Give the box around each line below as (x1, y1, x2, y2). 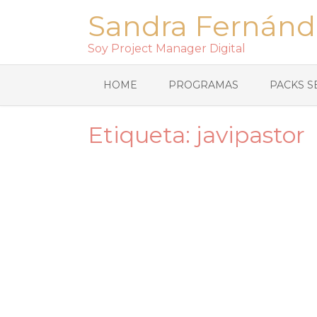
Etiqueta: (88, 121, 196, 149)
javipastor (196, 121, 305, 149)
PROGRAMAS (168, 79, 238, 91)
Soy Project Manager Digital (88, 42, 246, 55)
